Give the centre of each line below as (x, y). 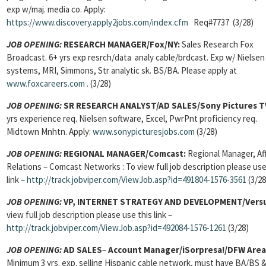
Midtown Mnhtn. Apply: (50, 132)
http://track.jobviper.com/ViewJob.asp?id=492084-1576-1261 (116, 228)
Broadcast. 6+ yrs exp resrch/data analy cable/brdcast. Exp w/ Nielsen (136, 57)
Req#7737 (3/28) (221, 22)
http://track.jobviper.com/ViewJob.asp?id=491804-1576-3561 (137, 180)
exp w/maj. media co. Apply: (56, 9)
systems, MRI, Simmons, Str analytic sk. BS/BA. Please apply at (122, 70)
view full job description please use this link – (89, 215)
